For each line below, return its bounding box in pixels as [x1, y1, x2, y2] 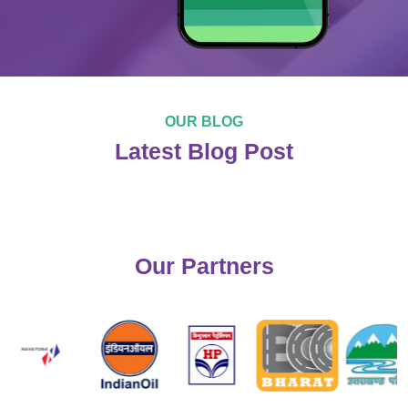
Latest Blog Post [115, 138, 293, 165]
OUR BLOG [165, 114, 243, 130]
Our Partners [134, 253, 274, 280]
